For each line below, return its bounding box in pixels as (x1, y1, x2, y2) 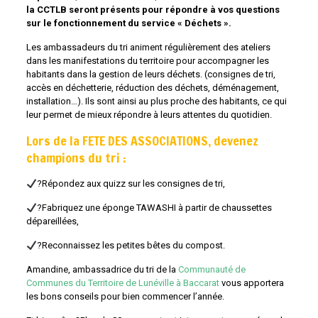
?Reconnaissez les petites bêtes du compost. (36, 240, 225, 251)
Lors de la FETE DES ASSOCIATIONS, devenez (26, 131, 258, 150)
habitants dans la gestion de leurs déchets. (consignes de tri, (26, 69, 275, 80)
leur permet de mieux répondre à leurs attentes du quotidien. (26, 109, 272, 121)
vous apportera (219, 278, 284, 289)
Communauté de (177, 264, 246, 275)
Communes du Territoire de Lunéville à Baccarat (26, 278, 219, 289)
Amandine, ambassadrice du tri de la (26, 264, 178, 275)
